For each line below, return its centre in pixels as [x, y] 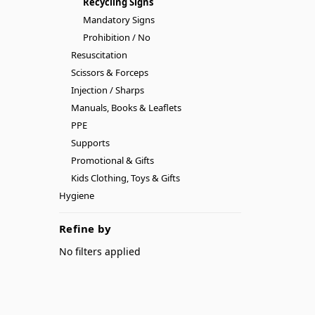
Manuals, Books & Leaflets [126, 107]
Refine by [85, 228]
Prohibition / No [116, 37]
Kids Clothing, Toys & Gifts [125, 178]
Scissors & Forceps [109, 72]
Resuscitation [99, 54]
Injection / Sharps [107, 90]
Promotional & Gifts [112, 160]
